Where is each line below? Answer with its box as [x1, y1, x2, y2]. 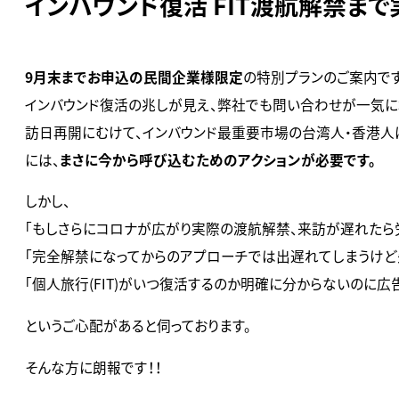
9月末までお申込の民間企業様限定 [25, 66, 243, 87]
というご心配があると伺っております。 [25, 314, 251, 336]
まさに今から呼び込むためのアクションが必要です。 [60, 149, 376, 170]
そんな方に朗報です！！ [25, 356, 162, 378]
